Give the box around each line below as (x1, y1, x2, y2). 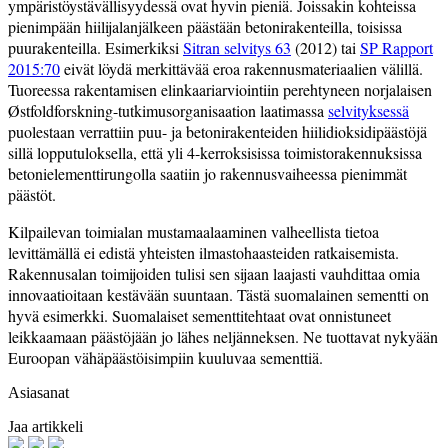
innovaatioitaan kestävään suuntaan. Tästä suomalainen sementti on (8, 284, 429, 306)
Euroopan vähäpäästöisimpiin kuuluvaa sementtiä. (8, 347, 328, 369)
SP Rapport (360, 37, 433, 59)
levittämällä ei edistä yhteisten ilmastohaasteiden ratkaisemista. (8, 242, 399, 264)
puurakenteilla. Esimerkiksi (8, 37, 183, 59)
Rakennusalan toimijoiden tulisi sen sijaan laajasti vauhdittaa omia (8, 263, 420, 285)
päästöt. (8, 184, 61, 206)
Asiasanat (8, 384, 69, 402)
